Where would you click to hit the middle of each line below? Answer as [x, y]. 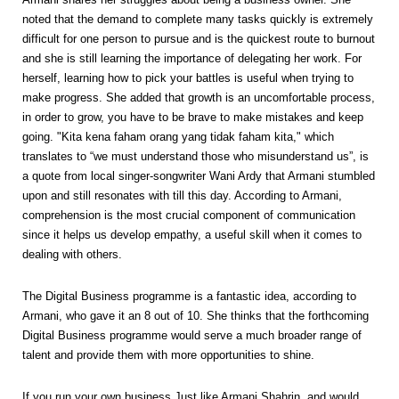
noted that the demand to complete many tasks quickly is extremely [198, 19]
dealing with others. [74, 254]
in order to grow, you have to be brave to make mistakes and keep [193, 117]
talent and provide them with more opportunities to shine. [168, 354]
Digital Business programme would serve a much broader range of [192, 335]
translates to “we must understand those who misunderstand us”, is [195, 156]
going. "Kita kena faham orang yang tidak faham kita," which [178, 136]
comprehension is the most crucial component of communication [189, 215]
